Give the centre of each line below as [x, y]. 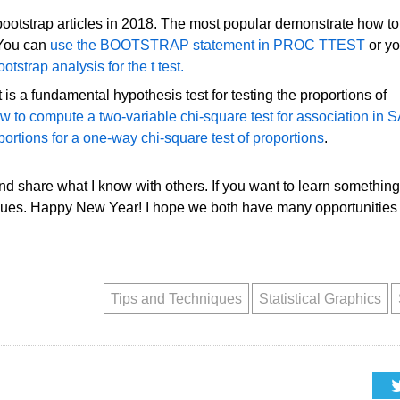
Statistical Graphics [320, 298]
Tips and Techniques [176, 298]
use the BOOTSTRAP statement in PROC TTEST [208, 45]
